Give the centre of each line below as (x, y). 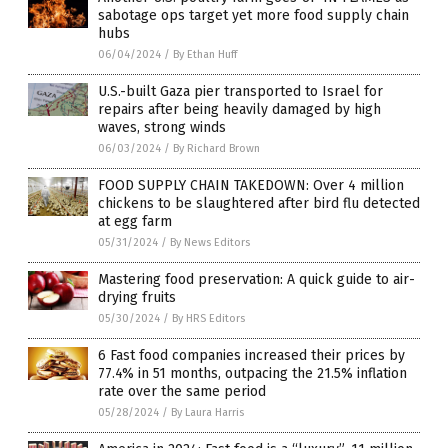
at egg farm (135, 221)
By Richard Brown (216, 148)
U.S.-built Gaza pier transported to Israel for (240, 91)
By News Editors (210, 242)
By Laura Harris (207, 412)
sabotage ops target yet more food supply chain (253, 15)
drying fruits (137, 297)
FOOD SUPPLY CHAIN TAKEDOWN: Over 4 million (251, 185)
